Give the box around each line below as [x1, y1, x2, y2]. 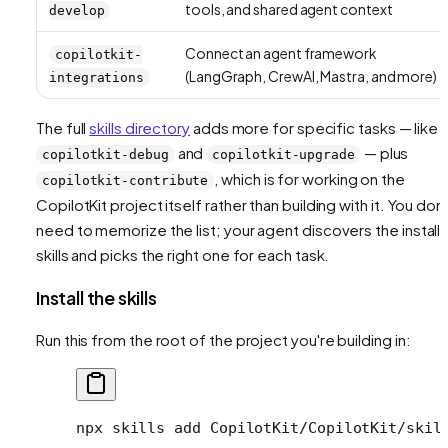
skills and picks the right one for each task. [36, 244, 330, 264]
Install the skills [36, 285, 157, 309]
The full [36, 117, 90, 137]
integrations [49, 69, 145, 85]
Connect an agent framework [185, 43, 377, 62]
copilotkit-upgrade [212, 146, 355, 162]
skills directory [89, 117, 191, 137]
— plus [360, 142, 409, 162]
